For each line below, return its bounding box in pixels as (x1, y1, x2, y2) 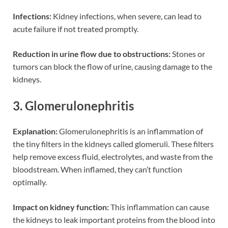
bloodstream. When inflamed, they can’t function (13, 164, 182, 174)
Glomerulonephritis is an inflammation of (58, 126, 203, 136)
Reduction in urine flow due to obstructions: (13, 49, 170, 59)
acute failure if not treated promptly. (13, 24, 138, 34)
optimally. (13, 177, 47, 187)
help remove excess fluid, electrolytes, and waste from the (13, 151, 213, 161)
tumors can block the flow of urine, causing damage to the (13, 62, 212, 72)
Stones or (170, 49, 205, 59)
